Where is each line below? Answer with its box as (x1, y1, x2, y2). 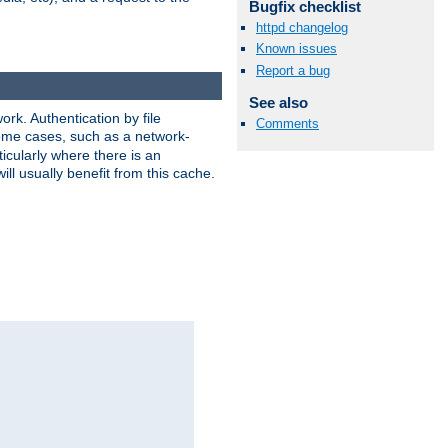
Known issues (256, 41, 337, 57)
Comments (256, 115, 319, 131)
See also (248, 93, 308, 111)
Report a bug (256, 62, 330, 78)
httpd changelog (256, 20, 348, 36)
